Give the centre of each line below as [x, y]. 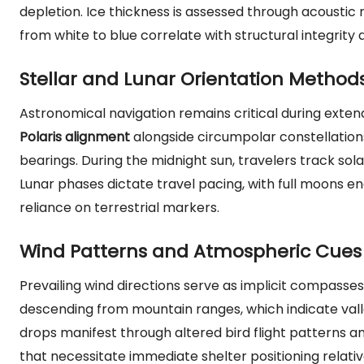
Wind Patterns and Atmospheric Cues [191, 251]
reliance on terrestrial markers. [119, 208]
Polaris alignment [75, 137]
